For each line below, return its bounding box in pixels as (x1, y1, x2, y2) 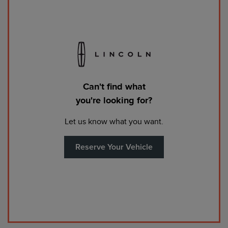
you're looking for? (76, 95, 152, 105)
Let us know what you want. (65, 117, 163, 126)
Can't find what (82, 81, 146, 92)
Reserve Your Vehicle (75, 142, 153, 151)
